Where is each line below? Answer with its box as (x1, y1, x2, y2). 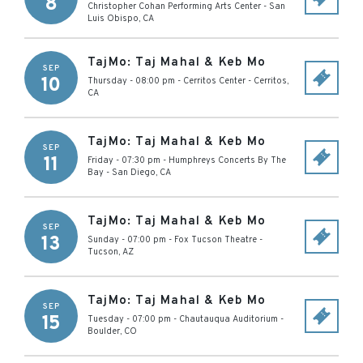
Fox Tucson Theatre (174, 234, 257, 246)
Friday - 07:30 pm (88, 155, 160, 166)
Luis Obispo (88, 13, 139, 24)
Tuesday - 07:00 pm (88, 314, 171, 325)
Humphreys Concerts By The (169, 155, 286, 166)
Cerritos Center (183, 75, 246, 87)
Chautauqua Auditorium (179, 314, 278, 325)
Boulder (88, 326, 120, 337)
